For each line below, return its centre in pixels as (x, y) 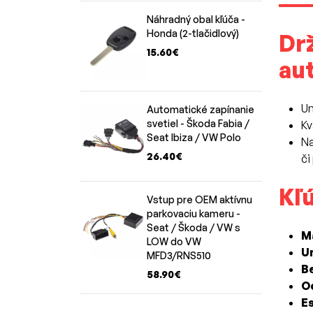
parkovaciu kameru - (194, 213)
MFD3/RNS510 (179, 255)
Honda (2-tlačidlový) (193, 33)
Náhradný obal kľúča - (196, 19)
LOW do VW (174, 241)
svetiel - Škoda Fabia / (198, 123)
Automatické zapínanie (201, 109)
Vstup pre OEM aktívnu (199, 199)
